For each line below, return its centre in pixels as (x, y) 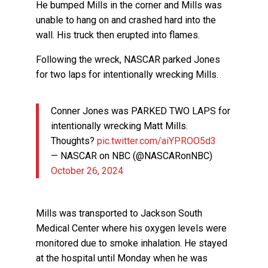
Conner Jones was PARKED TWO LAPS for (141, 111)
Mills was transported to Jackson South (119, 213)
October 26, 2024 (87, 170)
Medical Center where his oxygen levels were (132, 228)
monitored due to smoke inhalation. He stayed (132, 243)
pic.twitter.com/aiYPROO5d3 (157, 141)
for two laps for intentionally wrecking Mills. (127, 74)
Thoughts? (74, 141)
